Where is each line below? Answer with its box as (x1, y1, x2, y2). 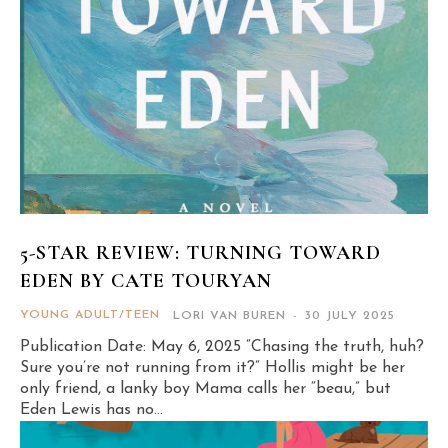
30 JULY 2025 (305, 310, 395, 323)
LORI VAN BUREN (173, 310, 286, 323)
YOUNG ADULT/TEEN (20, 309, 160, 322)
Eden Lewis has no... (20, 402, 163, 419)
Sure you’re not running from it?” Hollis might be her (20, 360, 405, 377)
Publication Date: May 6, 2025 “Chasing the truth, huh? (20, 339, 424, 356)
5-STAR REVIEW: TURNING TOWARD (20, 241, 381, 266)
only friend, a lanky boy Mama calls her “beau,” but (20, 381, 391, 398)
